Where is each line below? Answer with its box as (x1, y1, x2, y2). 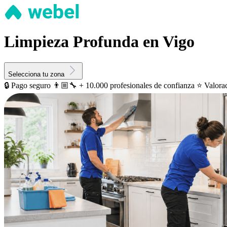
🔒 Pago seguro (4, 81, 51, 90)
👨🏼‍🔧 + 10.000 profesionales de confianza (53, 81, 195, 90)
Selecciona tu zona (8, 70, 64, 78)
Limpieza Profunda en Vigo (4, 32, 195, 51)
